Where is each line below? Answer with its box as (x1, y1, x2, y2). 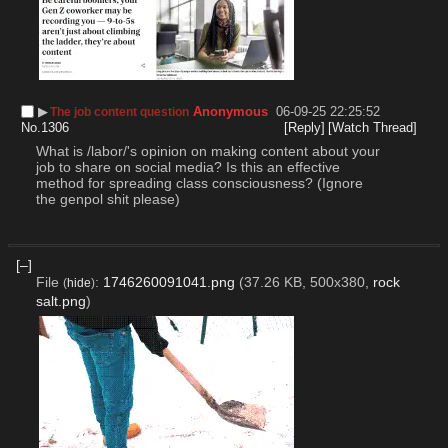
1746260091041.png (102, 274, 235, 291)
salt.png (35, 293, 86, 310)
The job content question (50, 105, 190, 120)
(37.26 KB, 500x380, (238, 274, 373, 291)
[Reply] (283, 120, 325, 136)
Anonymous (193, 104, 269, 120)
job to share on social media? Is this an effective (35, 159, 340, 176)
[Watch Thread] (328, 120, 418, 136)
